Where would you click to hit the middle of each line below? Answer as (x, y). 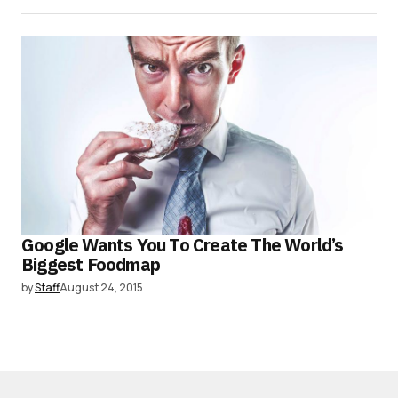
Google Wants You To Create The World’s (183, 245)
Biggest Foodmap (91, 265)
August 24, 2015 (101, 288)
